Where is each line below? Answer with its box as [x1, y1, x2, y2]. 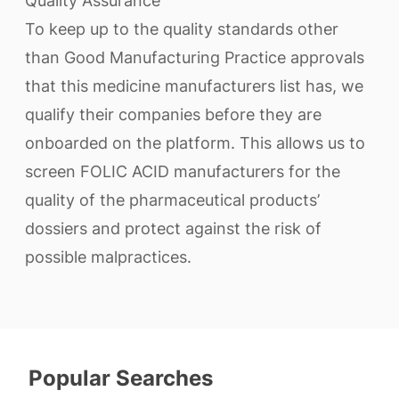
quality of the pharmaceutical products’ [25, 191, 320, 209]
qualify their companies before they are [25, 105, 322, 124]
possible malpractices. [25, 248, 191, 266]
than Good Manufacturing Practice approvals [25, 48, 364, 67]
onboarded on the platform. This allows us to [25, 134, 365, 152]
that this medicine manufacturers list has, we [25, 77, 363, 95]
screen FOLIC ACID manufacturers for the [25, 162, 340, 181]
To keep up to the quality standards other [25, 20, 338, 38]
